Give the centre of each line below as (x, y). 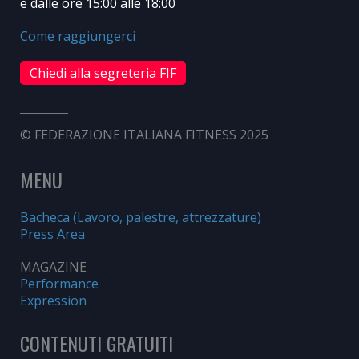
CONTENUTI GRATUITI (97, 343)
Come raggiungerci (78, 36)
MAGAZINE (53, 266)
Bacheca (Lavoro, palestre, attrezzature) (141, 217)
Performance (59, 283)
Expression (53, 300)
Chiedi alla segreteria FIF (103, 73)
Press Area (52, 234)
